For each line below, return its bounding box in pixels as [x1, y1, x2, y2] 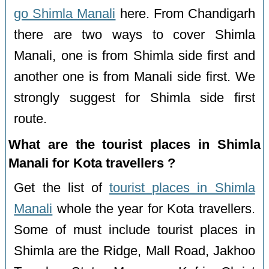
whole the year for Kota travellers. [52, 202, 255, 217]
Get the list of [14, 181, 110, 196]
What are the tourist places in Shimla [8, 137, 261, 153]
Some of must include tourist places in [14, 223, 255, 238]
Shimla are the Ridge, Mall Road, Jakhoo [14, 244, 255, 259]
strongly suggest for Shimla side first [14, 91, 255, 106]
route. [14, 112, 47, 127]
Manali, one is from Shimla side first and [14, 49, 255, 64]
